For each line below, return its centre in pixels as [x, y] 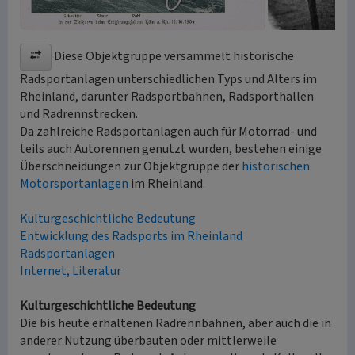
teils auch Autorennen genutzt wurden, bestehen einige [171, 149]
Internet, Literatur [71, 271]
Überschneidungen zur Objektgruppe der [131, 166]
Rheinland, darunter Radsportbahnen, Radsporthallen [167, 97]
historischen [276, 166]
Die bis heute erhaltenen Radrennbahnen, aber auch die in [176, 323]
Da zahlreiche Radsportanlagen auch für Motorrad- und [168, 132]
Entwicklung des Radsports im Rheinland [131, 236]
